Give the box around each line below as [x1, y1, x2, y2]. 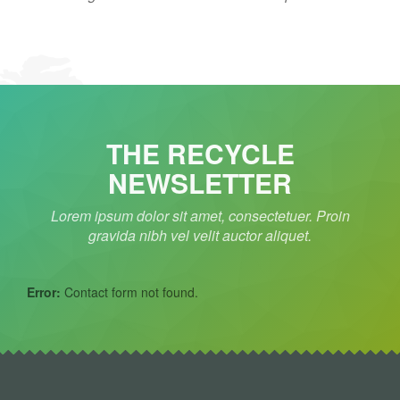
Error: [27, 282, 61, 301]
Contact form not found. [61, 282, 198, 301]
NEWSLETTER [108, 162, 292, 202]
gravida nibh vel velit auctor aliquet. [88, 224, 312, 246]
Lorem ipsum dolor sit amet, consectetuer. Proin [50, 204, 350, 226]
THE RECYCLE [105, 133, 295, 172]
